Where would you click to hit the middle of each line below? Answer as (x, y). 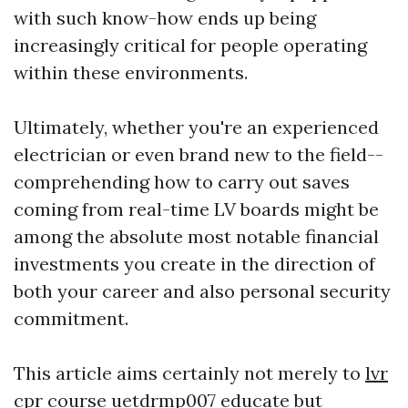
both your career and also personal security (202, 291)
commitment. (71, 319)
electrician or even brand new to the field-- (199, 155)
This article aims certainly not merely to (189, 373)
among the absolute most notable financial (196, 237)
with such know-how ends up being (165, 18)
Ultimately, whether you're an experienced (196, 127)
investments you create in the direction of (194, 264)
